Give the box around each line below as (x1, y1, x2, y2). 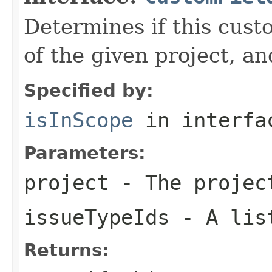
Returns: (24, 239, 109, 260)
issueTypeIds (24, 205, 169, 229)
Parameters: (24, 142, 146, 163)
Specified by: (24, 80, 154, 101)
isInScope (24, 107, 133, 132)
